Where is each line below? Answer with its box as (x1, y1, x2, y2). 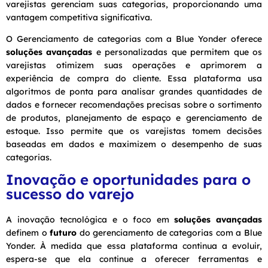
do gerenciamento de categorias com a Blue (77, 227, 263, 238)
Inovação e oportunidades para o (6, 170, 251, 188)
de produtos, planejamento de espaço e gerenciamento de (6, 112, 262, 123)
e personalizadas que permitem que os (92, 46, 263, 57)
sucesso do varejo (6, 184, 134, 203)
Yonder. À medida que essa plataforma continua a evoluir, (6, 240, 262, 251)
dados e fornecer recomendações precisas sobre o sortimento (6, 99, 262, 110)
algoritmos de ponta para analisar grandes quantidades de (6, 86, 262, 97)
